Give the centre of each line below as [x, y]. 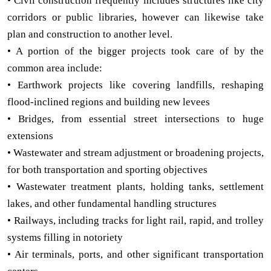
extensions [30, 135]
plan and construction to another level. [90, 34]
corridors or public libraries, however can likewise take [135, 17]
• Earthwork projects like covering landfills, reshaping [135, 85]
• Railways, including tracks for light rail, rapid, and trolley [135, 220]
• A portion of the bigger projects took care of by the [135, 51]
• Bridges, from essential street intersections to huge [135, 119]
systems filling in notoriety [65, 237]
